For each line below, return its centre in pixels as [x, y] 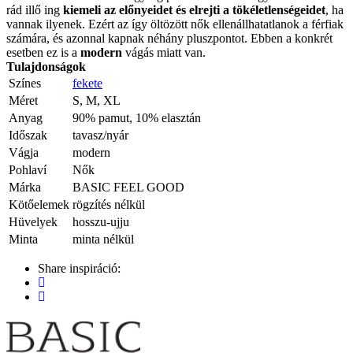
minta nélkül [103, 239]
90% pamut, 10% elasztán [137, 117]
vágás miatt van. [164, 52]
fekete [87, 83]
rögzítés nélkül [109, 204]
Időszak [28, 135]
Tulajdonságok [46, 66]
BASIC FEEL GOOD [128, 187]
